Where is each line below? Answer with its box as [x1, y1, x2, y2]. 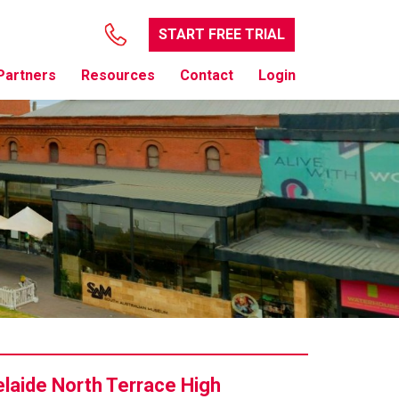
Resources [81, 67, 155, 84]
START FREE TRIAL [159, 26, 285, 43]
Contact [180, 67, 233, 84]
